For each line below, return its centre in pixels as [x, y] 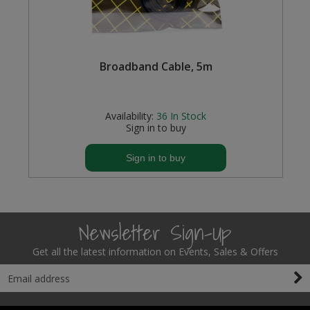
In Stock [189, 116]
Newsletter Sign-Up [155, 232]
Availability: [130, 116]
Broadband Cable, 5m [156, 66]
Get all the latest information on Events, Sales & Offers [155, 252]
